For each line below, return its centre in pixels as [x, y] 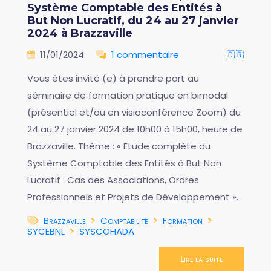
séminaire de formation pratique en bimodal [128, 95]
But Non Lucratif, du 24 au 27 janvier [133, 20]
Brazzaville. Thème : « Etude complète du [119, 146]
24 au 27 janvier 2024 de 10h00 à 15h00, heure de [135, 129]
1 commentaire [145, 54]
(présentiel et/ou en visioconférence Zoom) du [134, 112]
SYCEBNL [46, 231]
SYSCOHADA [107, 231]
